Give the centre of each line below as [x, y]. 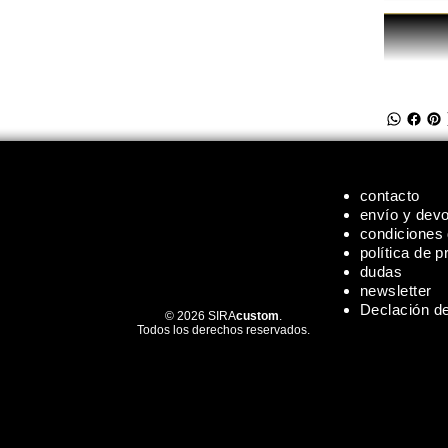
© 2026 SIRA [200, 316]
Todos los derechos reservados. [223, 330]
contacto [390, 196]
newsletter [396, 291]
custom [257, 316]
